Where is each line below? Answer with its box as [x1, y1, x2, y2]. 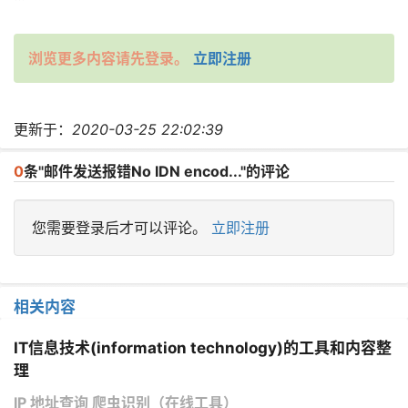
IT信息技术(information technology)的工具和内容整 [14, 338, 392, 357]
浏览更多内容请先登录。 [28, 48, 189, 67]
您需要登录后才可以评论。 [32, 218, 211, 237]
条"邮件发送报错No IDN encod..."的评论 [24, 161, 290, 180]
